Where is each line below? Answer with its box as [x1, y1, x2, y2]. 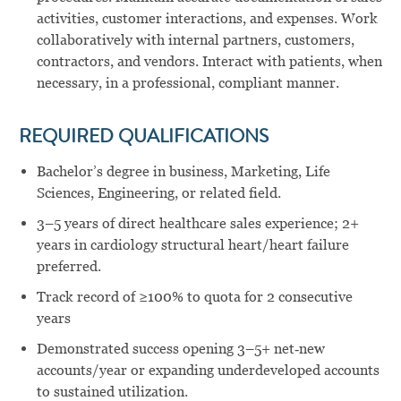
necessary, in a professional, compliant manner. [36, 74, 339, 92]
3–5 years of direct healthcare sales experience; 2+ [36, 215, 359, 233]
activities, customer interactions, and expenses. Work [36, 10, 378, 28]
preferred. [36, 258, 101, 276]
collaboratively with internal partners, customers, [36, 31, 354, 49]
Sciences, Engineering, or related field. [36, 184, 281, 202]
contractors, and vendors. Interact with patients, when [36, 53, 382, 71]
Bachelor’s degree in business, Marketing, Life [36, 163, 330, 181]
